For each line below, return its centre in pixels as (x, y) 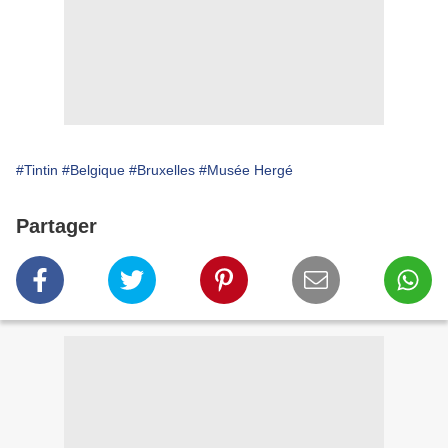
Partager (56, 226)
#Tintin (37, 170)
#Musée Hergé (246, 170)
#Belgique (93, 170)
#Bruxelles (162, 170)
